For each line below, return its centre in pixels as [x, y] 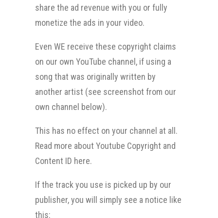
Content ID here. [64, 161]
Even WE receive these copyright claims [106, 46]
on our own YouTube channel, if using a [103, 62]
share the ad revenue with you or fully [101, 8]
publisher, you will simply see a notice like [108, 200]
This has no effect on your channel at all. [106, 131]
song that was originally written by [95, 77]
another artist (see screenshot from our [106, 92]
